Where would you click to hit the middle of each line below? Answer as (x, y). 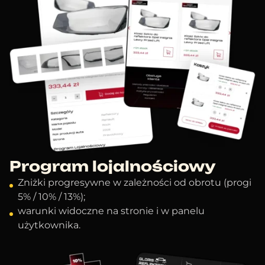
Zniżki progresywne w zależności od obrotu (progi (135, 182)
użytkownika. (49, 225)
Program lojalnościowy (113, 166)
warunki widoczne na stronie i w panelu (111, 211)
